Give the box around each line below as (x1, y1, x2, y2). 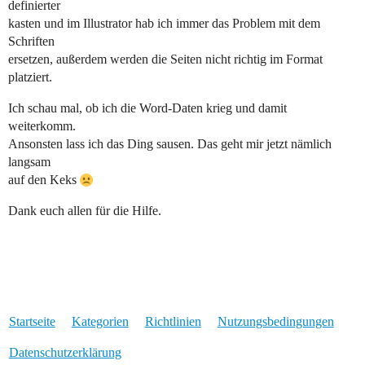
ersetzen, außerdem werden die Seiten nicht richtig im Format (8, 52, 323, 67)
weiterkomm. (8, 119, 76, 134)
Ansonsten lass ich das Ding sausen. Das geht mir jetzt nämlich (8, 137, 332, 152)
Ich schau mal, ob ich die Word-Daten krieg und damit (8, 101, 287, 116)
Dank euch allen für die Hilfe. (8, 204, 161, 218)
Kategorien (71, 314, 129, 329)
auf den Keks (8, 173, 80, 187)
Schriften (8, 34, 55, 49)
